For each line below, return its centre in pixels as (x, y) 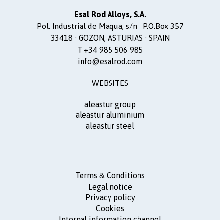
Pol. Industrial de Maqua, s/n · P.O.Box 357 (110, 26)
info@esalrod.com (110, 62)
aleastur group (110, 104)
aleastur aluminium (110, 115)
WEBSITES (110, 83)
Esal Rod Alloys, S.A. (110, 14)
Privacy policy (110, 198)
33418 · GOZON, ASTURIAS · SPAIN (110, 38)
